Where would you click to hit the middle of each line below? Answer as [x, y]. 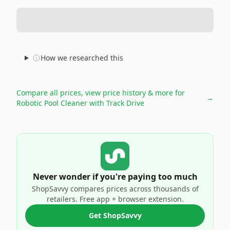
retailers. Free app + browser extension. [115, 199]
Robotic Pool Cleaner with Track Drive [80, 103]
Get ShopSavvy [115, 215]
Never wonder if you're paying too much [115, 177]
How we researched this [82, 58]
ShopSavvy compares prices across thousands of [115, 189]
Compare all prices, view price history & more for [101, 93]
